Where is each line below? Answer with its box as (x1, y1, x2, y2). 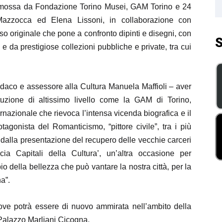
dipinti (118, 29, 142, 38)
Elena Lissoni (51, 16, 103, 24)
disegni (148, 29, 174, 38)
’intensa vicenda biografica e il (84, 109, 192, 117)
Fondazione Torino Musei (35, 2, 126, 11)
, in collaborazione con (102, 16, 191, 24)
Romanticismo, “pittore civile (53, 122, 155, 131)
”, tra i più (155, 122, 191, 131)
